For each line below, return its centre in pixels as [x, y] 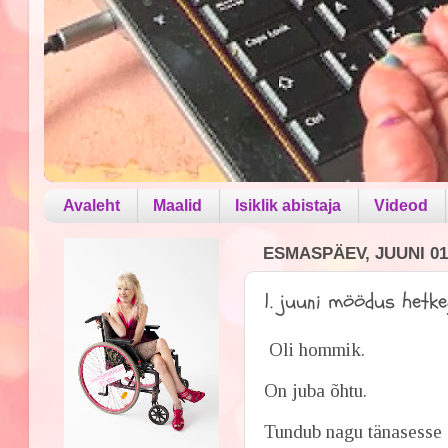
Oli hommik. [315, 349]
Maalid [178, 205]
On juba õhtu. [316, 390]
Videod [401, 205]
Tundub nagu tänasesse [353, 431]
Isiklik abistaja [288, 205]
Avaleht [92, 205]
